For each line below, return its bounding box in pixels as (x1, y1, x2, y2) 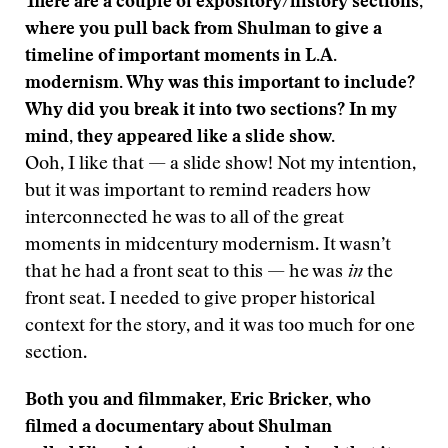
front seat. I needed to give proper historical (25, 291, 375, 309)
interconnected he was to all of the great (25, 210, 344, 228)
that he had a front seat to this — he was (25, 264, 343, 282)
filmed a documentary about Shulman (25, 419, 332, 437)
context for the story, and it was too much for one (25, 318, 415, 336)
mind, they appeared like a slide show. (25, 129, 335, 147)
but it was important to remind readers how (25, 183, 370, 201)
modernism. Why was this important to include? (25, 75, 415, 93)
